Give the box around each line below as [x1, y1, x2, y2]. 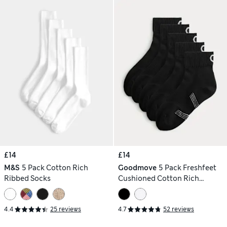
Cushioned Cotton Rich [118, 173, 199, 183]
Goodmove [118, 163, 157, 172]
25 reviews [50, 205, 81, 214]
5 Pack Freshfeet [158, 163, 216, 172]
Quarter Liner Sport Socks [118, 184, 208, 194]
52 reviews [163, 205, 194, 214]
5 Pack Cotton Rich [21, 163, 88, 172]
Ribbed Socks [4, 173, 51, 183]
